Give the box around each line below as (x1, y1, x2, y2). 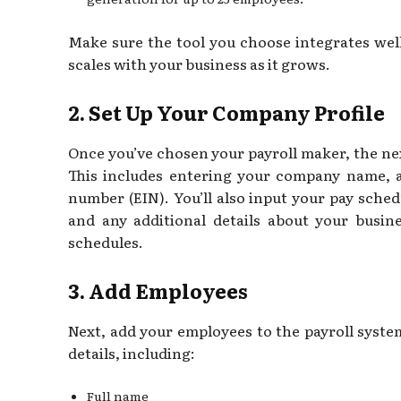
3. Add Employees (68, 275, 248, 305)
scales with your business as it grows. (68, 52, 330, 74)
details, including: (68, 341, 195, 363)
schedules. (68, 230, 143, 252)
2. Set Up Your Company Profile (68, 97, 385, 127)
